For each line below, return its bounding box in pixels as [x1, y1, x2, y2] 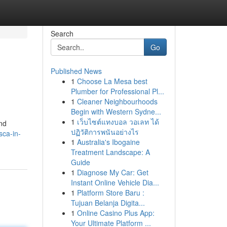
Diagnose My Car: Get [77, 167, 148, 177]
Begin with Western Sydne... [70, 106, 161, 117]
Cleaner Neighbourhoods [77, 96, 158, 106]
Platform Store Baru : [77, 187, 144, 198]
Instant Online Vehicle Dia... [70, 177, 159, 187]
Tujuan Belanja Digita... [70, 198, 145, 208]
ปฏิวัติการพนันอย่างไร [70, 127, 139, 137]
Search [50, 28, 73, 39]
